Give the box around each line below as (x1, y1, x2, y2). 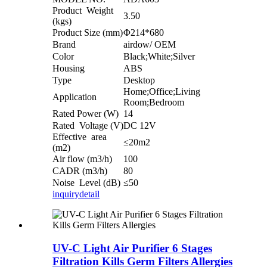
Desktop (123, 75, 155, 86)
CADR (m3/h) (52, 166, 107, 176)
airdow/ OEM (123, 39, 176, 50)
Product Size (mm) (52, 27, 123, 38)
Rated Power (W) (52, 108, 119, 119)
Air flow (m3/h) (52, 154, 112, 164)
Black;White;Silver (123, 51, 195, 62)
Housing (52, 63, 85, 74)
